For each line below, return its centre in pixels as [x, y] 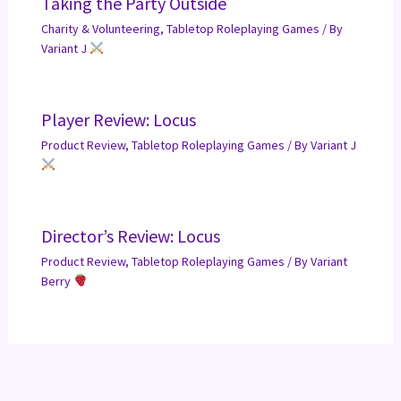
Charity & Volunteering [100, 29]
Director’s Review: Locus [130, 236]
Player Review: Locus [118, 120]
